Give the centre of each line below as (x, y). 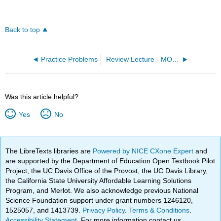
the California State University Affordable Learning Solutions (99, 181)
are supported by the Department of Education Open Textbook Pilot (110, 161)
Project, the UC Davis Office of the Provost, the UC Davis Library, (107, 171)
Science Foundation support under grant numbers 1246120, (99, 200)
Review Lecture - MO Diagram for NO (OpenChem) (175, 60)
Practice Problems (69, 60)
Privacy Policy (104, 210)
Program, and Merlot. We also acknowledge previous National (102, 190)
